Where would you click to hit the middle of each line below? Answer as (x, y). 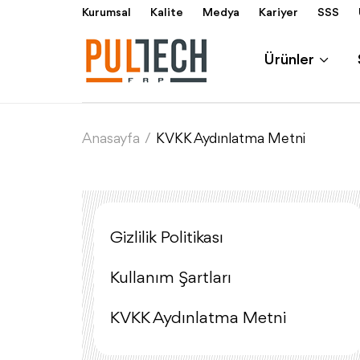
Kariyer (278, 13)
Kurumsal (106, 13)
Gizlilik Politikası (167, 238)
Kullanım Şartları (171, 278)
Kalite (167, 13)
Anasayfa (111, 139)
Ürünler (290, 60)
